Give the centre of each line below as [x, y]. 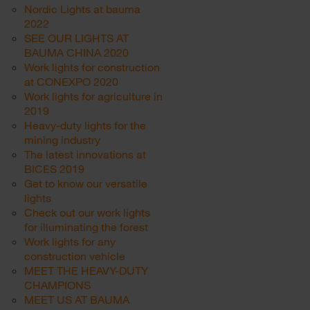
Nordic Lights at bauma [82, 9]
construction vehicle [75, 256]
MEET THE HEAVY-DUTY [86, 270]
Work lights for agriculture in [93, 96]
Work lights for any [70, 241]
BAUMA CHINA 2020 [76, 52]
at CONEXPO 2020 [71, 81]
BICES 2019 [54, 168]
